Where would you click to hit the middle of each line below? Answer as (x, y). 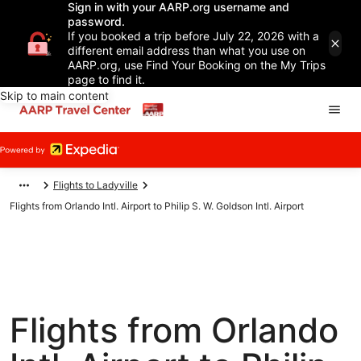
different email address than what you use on (187, 50)
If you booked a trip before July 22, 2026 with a (193, 36)
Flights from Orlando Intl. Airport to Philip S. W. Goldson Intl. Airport (157, 206)
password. (96, 21)
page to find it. (106, 79)
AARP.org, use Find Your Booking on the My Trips (197, 65)
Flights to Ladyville (95, 185)
